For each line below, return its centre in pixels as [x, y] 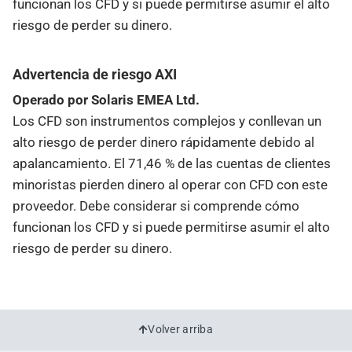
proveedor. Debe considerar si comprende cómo [156, 205]
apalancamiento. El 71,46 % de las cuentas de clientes [172, 163]
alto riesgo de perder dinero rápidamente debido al [163, 142]
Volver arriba [181, 330]
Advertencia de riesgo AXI [95, 74]
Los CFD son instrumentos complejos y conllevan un [167, 121]
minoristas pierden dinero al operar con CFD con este [170, 184]
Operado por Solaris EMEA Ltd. [106, 99]
